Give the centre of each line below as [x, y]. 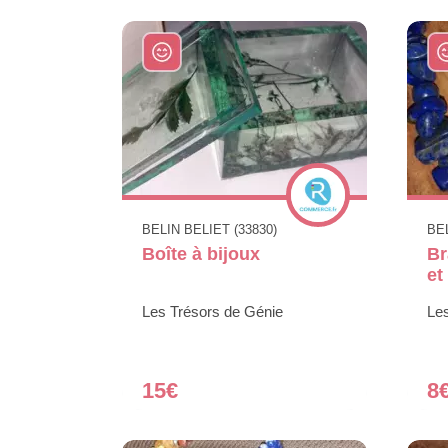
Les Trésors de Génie [212, 312]
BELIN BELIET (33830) [209, 230]
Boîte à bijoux [201, 254]
